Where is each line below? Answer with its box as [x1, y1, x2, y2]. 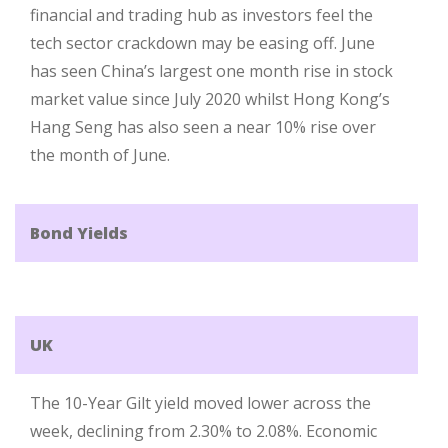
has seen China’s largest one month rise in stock [30, 60, 393, 82]
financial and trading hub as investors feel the [30, 4, 373, 26]
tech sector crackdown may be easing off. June [30, 32, 375, 54]
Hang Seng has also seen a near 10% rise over [30, 116, 376, 138]
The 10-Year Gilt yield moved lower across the [30, 392, 371, 414]
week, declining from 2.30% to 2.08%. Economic [30, 420, 377, 442]
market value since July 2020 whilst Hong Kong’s [30, 88, 390, 110]
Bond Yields [30, 222, 128, 244]
